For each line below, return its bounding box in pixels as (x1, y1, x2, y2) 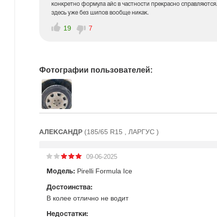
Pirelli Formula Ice (75, 167, 132, 175)
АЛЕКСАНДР (39, 129, 84, 136)
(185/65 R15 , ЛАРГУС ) (84, 128, 159, 136)
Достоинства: (46, 185, 93, 191)
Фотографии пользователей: (39, 66, 153, 74)
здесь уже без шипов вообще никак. (51, 10, 149, 15)
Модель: (46, 169, 75, 175)
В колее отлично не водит (46, 194, 128, 202)
